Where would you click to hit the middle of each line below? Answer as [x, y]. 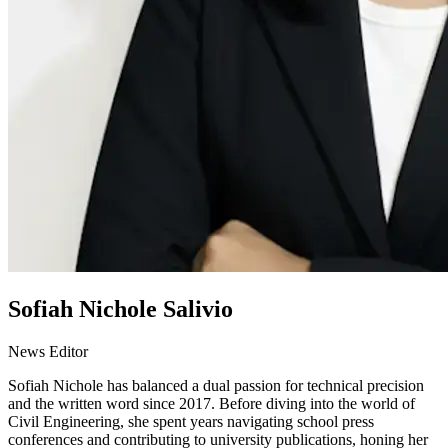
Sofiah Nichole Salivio [120, 308]
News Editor [48, 351]
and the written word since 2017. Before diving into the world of [211, 403]
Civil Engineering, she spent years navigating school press [191, 421]
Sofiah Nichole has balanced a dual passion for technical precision [216, 385]
